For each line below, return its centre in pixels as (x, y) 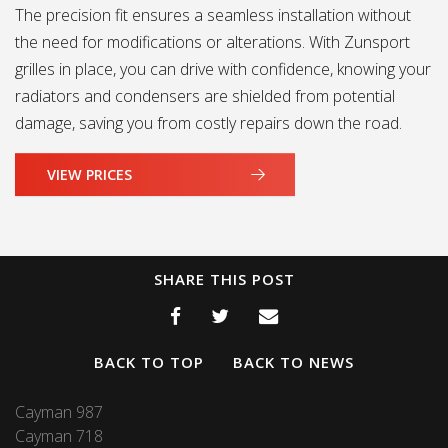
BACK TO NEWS (293, 361)
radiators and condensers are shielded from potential (205, 96)
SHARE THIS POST (224, 278)
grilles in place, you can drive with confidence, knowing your (223, 69)
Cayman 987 (59, 411)
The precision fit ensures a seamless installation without (213, 15)
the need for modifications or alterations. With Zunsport (212, 42)
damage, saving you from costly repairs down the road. (208, 123)
